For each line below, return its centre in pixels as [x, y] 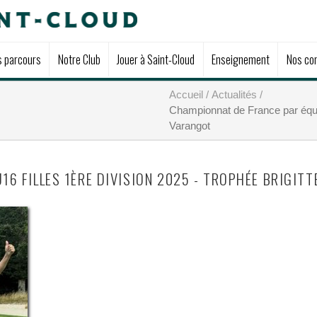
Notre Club [79, 59]
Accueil [186, 94]
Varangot [190, 126]
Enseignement [240, 59]
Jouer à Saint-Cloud [156, 59]
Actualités [234, 94]
